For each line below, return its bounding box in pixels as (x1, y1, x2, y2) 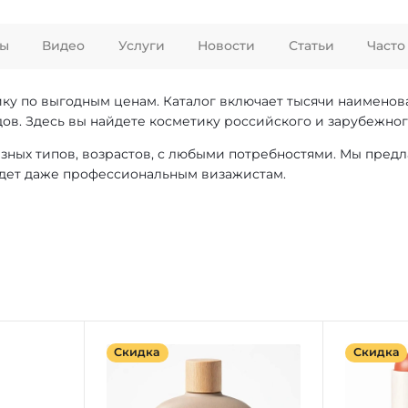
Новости (198, 37, 256, 55)
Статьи (288, 37, 334, 55)
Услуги (117, 37, 165, 55)
